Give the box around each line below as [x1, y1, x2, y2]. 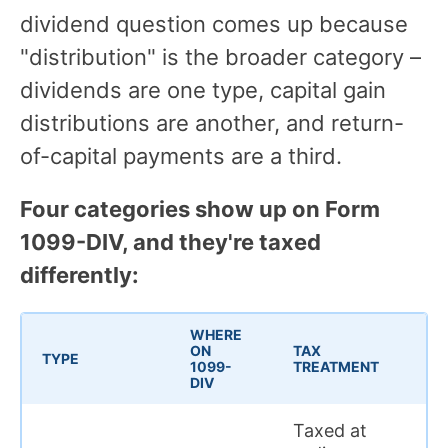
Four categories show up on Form [20, 195, 380, 222]
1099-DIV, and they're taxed [20, 228, 321, 255]
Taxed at [293, 419, 367, 441]
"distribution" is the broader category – [20, 43, 421, 70]
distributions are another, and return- [20, 109, 404, 136]
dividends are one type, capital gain [20, 76, 386, 103]
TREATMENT [293, 357, 379, 375]
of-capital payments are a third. [20, 142, 342, 169]
